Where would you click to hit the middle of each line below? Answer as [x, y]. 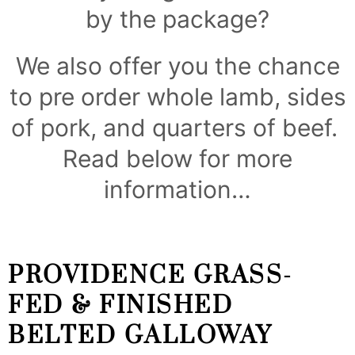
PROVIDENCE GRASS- [151, 276]
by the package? [177, 19]
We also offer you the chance [177, 66]
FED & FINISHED [120, 306]
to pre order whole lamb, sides [177, 97]
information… [177, 190]
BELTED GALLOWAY [140, 336]
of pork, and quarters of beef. [177, 128]
